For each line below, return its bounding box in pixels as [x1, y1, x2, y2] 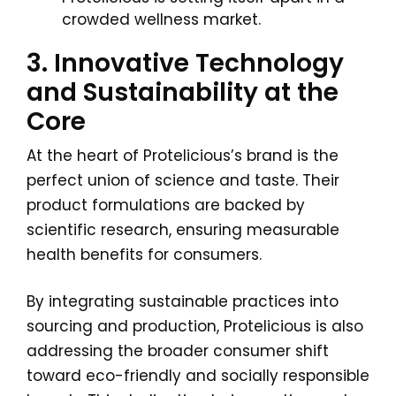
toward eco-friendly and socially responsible [27, 365, 369, 386]
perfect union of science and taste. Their [27, 170, 339, 191]
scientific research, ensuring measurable [27, 219, 339, 240]
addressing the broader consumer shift [27, 340, 329, 362]
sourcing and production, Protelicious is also [27, 316, 363, 337]
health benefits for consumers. [27, 244, 262, 265]
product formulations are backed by [27, 194, 305, 216]
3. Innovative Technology [27, 46, 344, 80]
